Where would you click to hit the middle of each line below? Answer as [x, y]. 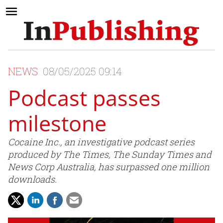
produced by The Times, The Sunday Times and [110, 155]
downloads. [32, 179]
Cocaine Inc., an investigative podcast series [101, 142]
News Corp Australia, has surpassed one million [109, 167]
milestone [57, 123]
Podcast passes [84, 98]
